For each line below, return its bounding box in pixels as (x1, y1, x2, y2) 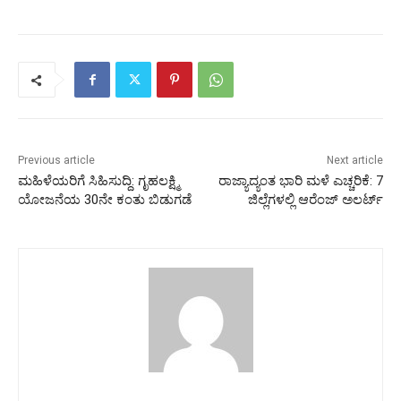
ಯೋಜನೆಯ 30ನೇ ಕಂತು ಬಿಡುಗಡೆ (18, 192, 192, 209)
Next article (326, 154, 383, 167)
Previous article (18, 154, 95, 167)
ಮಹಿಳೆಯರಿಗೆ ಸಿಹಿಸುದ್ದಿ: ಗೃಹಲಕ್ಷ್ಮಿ (18, 173, 179, 190)
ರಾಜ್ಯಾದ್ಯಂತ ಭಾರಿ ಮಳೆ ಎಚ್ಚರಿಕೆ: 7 (218, 173, 383, 190)
